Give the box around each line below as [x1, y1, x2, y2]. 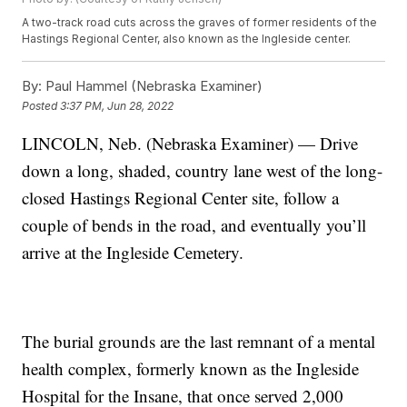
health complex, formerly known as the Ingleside [22, 357, 360, 381]
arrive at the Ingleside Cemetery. [22, 241, 244, 264]
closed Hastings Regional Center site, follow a [22, 186, 340, 210]
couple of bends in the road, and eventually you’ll [22, 213, 367, 237]
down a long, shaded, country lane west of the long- [22, 159, 383, 183]
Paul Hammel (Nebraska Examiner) [42, 77, 263, 95]
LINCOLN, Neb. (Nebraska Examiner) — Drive [22, 132, 359, 155]
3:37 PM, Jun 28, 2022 [60, 98, 174, 113]
